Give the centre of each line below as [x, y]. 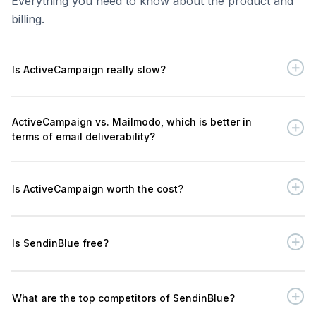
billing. [28, 19]
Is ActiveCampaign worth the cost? [98, 188]
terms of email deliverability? [84, 136]
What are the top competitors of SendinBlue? [123, 298]
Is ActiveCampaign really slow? [89, 69]
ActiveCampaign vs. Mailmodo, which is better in [132, 121]
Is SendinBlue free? [60, 243]
